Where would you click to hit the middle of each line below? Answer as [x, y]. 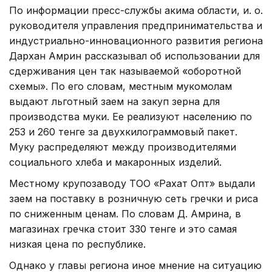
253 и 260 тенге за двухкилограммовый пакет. [123, 131]
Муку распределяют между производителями [123, 147]
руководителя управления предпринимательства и [136, 25]
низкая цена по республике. [77, 244]
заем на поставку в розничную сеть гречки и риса [134, 198]
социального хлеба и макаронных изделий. [115, 162]
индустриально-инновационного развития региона [136, 40]
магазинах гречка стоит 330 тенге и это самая [123, 229]
